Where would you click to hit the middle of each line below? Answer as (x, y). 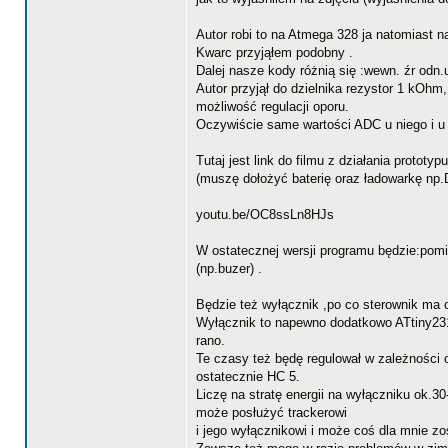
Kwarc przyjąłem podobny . (274, 52)
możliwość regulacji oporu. (272, 106)
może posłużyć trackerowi (271, 412)
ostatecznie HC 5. (248, 376)
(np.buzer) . (229, 268)
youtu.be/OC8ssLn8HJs (265, 214)
